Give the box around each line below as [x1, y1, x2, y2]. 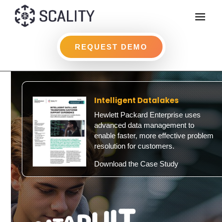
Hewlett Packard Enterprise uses [94, 110, 201, 119]
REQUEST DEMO [74, 42, 148, 51]
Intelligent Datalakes [94, 95, 179, 106]
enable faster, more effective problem [94, 131, 214, 140]
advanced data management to [94, 120, 194, 129]
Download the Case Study [94, 159, 178, 168]
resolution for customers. [94, 141, 174, 150]
